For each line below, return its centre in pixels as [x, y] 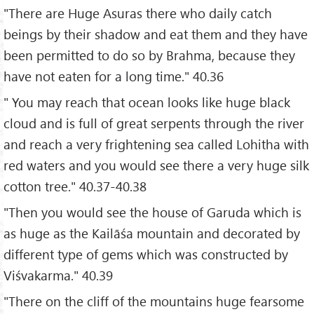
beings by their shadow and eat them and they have [156, 34]
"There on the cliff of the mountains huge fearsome [154, 301]
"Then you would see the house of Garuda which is [152, 212]
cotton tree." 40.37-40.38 [75, 186]
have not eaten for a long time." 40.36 [114, 76]
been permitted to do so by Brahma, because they [149, 55]
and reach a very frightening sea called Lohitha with [156, 144]
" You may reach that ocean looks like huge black [147, 102]
